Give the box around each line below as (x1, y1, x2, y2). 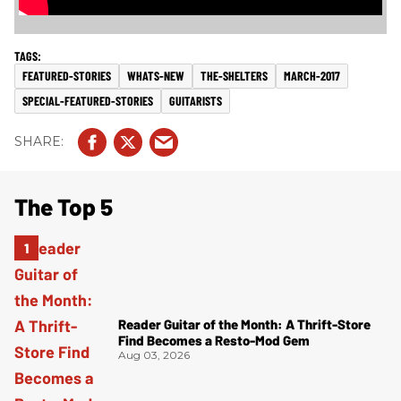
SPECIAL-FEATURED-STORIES (22, 92, 153, 108)
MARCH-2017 (284, 67, 340, 83)
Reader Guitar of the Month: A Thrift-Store (118, 316, 371, 333)
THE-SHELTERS (200, 67, 268, 83)
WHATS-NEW (127, 67, 184, 83)
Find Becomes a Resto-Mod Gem (118, 332, 310, 349)
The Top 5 (14, 192, 113, 220)
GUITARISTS (169, 92, 222, 108)
